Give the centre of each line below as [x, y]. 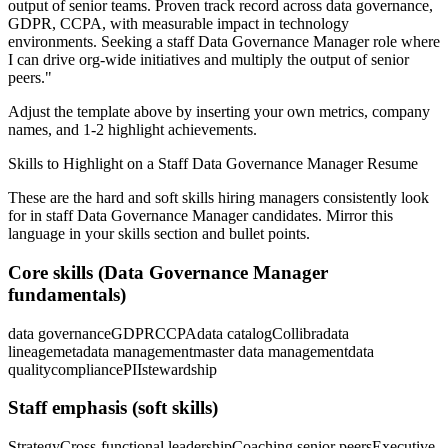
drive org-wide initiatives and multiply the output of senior [226, 60]
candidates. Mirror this [320, 216]
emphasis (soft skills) [132, 408]
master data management [270, 351]
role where [404, 42]
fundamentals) [67, 294]
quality [29, 369]
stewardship [179, 369]
